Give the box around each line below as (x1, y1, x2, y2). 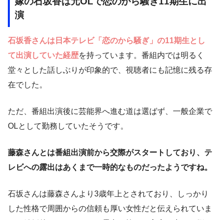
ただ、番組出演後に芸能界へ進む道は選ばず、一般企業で (8, 107, 212, 116)
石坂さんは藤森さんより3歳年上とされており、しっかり (8, 190, 209, 198)
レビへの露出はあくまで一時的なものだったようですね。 (8, 163, 212, 172)
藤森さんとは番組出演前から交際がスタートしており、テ (8, 148, 212, 157)
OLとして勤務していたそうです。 (8, 122, 128, 131)
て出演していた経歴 (8, 51, 79, 60)
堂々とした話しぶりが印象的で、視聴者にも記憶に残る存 (8, 66, 212, 75)
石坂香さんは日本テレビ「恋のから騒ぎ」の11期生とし (8, 36, 205, 45)
